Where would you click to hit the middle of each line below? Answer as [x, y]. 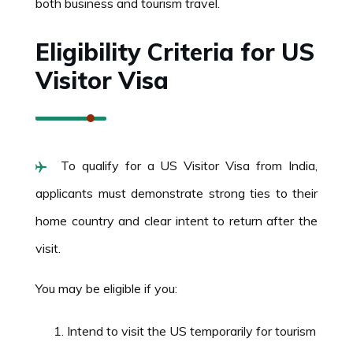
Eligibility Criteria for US [175, 52]
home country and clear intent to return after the [176, 220]
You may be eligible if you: [106, 288]
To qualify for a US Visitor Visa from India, [186, 165]
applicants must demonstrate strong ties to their [176, 193]
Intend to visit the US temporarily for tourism [191, 331]
